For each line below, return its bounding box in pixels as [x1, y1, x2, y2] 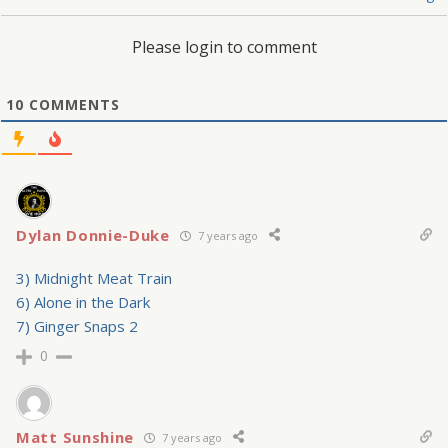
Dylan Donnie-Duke [16, 225, 170, 246]
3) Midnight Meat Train [16, 268, 172, 289]
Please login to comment [131, 36, 317, 59]
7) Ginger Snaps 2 [16, 316, 138, 337]
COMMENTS [24, 95, 120, 115]
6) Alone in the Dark [16, 292, 150, 313]
